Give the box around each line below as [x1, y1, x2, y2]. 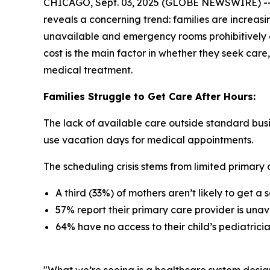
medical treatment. [43, 63, 133, 76]
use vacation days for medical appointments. [43, 133, 253, 146]
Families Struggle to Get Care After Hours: [43, 90, 256, 102]
